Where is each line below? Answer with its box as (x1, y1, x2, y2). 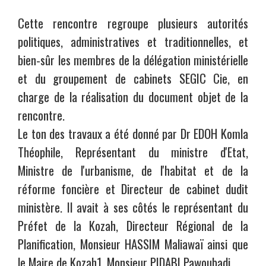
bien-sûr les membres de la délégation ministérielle (18, 50, 248, 69)
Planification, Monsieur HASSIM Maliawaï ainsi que (18, 234, 248, 253)
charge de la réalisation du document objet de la (18, 87, 248, 106)
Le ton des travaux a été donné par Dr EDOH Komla (18, 123, 248, 142)
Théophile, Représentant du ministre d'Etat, (18, 142, 248, 161)
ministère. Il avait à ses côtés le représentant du (18, 197, 248, 216)
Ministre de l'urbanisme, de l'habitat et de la (18, 160, 248, 179)
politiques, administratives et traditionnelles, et (18, 31, 248, 50)
